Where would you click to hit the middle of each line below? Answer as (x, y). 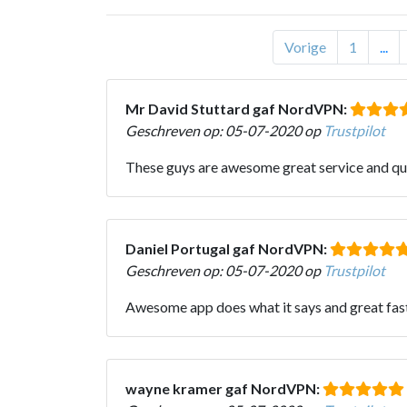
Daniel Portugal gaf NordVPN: (228, 248)
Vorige (305, 46)
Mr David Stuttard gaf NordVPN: (238, 108)
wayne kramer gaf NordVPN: (224, 388)
